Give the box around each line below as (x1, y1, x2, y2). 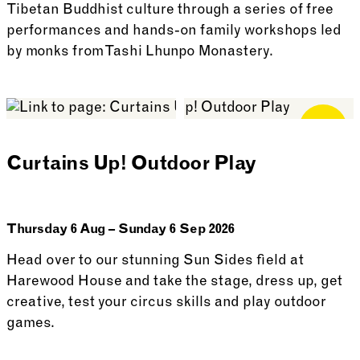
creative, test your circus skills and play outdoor (6, 296, 326, 310)
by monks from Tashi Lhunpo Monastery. (6, 45, 273, 59)
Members (301, 129, 346, 138)
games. (6, 317, 55, 331)
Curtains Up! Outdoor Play (6, 156, 257, 175)
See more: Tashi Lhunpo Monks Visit (6, 84, 247, 99)
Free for (304, 119, 342, 129)
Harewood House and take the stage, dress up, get (6, 275, 342, 289)
